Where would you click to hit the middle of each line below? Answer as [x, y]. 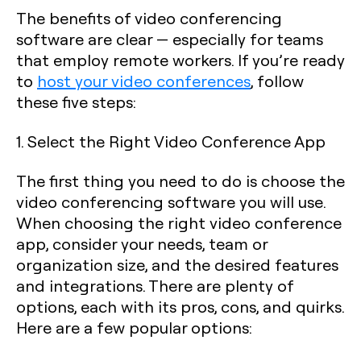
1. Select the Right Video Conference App [171, 141]
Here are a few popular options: [134, 327]
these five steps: [76, 102]
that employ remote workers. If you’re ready [180, 60]
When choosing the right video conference [179, 222]
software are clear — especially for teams [170, 39]
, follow [277, 81]
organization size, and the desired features [177, 264]
